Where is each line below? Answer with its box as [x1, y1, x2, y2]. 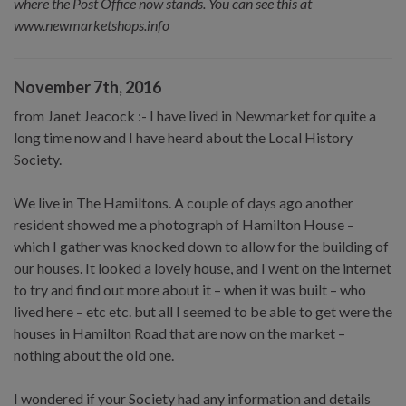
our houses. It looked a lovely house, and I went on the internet [14, 258, 391, 276]
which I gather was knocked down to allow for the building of [14, 237, 389, 255]
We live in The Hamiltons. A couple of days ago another [14, 193, 353, 211]
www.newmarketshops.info [14, 15, 169, 34]
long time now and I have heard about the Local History [14, 128, 353, 146]
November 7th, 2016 [14, 76, 161, 97]
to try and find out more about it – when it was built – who [14, 280, 366, 298]
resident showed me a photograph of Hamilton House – [14, 215, 354, 233]
